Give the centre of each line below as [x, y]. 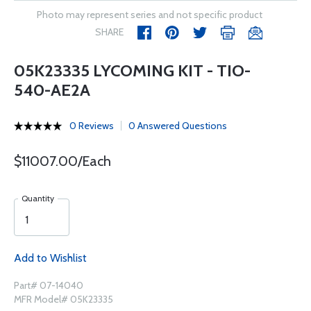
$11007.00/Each [62, 161]
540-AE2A [52, 90]
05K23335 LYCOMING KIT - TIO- [132, 70]
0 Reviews [92, 126]
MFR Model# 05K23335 [64, 299]
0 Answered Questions [178, 126]
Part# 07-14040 [49, 285]
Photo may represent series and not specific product [150, 15]
